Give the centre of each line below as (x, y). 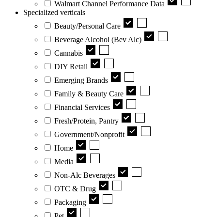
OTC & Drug (75, 188)
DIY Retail (71, 66)
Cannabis (69, 53)
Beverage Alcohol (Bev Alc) (98, 39)
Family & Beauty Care (89, 93)
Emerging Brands (81, 80)
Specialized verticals (54, 12)
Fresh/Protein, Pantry (86, 121)
